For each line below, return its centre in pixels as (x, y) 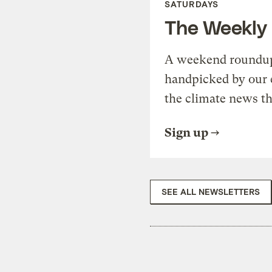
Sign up (186, 132)
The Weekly (216, 26)
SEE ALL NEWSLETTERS (211, 191)
